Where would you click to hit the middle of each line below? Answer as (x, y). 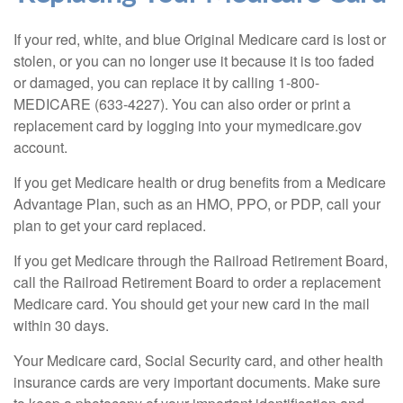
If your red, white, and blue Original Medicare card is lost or (200, 39)
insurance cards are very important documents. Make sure (197, 382)
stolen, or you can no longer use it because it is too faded (194, 61)
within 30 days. (61, 325)
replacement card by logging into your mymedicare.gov (188, 125)
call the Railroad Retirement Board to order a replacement (197, 282)
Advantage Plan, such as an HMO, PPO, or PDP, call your (197, 204)
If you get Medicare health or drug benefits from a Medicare (200, 182)
